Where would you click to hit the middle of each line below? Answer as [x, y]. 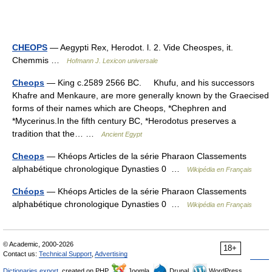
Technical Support [65, 254]
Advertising [111, 254]
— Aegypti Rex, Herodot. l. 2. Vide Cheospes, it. [140, 47]
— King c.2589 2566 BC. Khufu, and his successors [149, 83]
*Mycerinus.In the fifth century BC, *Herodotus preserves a [124, 121]
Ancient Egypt [122, 134]
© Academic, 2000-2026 [38, 244]
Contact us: [21, 254]
